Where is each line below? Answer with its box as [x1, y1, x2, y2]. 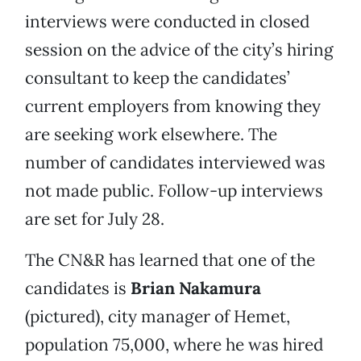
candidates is [25, 277, 131, 300]
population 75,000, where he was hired [25, 334, 323, 356]
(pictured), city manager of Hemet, [25, 305, 290, 328]
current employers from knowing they [25, 95, 321, 118]
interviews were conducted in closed [25, 10, 309, 33]
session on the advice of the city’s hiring [25, 39, 334, 61]
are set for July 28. [25, 208, 164, 230]
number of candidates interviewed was [25, 151, 326, 174]
